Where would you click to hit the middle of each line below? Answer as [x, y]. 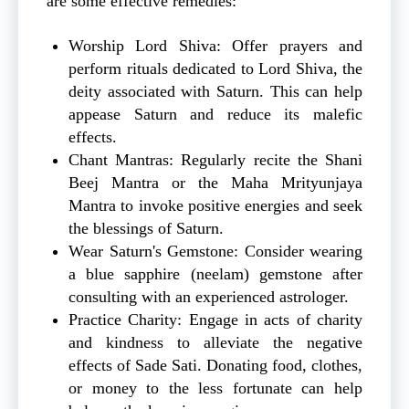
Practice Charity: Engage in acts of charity [215, 319]
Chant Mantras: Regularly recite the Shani [215, 159]
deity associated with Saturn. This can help [215, 91]
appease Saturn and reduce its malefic [215, 114]
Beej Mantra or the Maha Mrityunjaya [215, 182]
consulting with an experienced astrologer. [211, 296]
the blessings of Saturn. [146, 228]
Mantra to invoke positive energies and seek [215, 205]
